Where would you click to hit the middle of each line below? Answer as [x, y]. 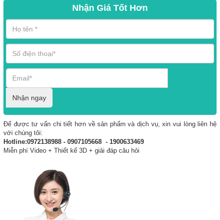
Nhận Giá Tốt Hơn [110, 8]
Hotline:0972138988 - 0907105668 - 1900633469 [74, 141]
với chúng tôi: [23, 133]
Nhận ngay [29, 97]
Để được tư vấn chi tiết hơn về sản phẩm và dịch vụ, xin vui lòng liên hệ [110, 124]
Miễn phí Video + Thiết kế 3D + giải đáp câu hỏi [72, 150]
